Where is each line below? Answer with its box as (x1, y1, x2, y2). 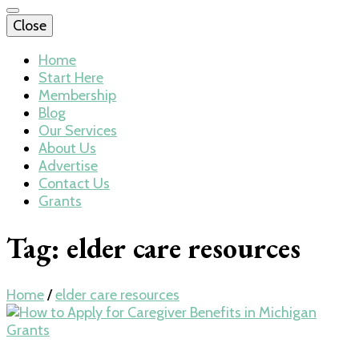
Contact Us (38, 175, 110, 192)
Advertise (38, 157, 98, 175)
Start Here (38, 69, 103, 87)
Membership (38, 87, 116, 104)
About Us (38, 139, 96, 157)
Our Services (38, 122, 117, 139)
